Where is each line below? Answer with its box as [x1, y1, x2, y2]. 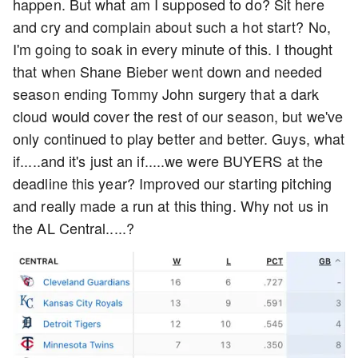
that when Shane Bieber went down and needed [13, 61, 323, 82]
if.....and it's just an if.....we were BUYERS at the [13, 150, 324, 171]
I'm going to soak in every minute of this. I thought [13, 38, 333, 59]
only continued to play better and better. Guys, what [13, 128, 345, 149]
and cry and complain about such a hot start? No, [13, 16, 331, 37]
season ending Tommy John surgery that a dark [13, 83, 320, 104]
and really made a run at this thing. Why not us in [13, 195, 329, 216]
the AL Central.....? [13, 217, 134, 238]
